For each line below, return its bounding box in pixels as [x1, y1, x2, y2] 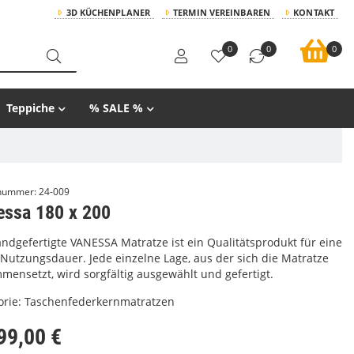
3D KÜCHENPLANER [66, 6, 150, 18]
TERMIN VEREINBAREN [173, 6, 270, 18]
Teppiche [6, 100, 55, 115]
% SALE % [89, 100, 143, 115]
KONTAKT [293, 6, 334, 18]
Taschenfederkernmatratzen [24, 294, 175, 309]
